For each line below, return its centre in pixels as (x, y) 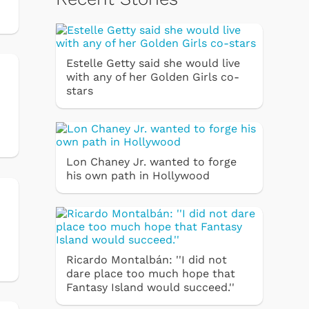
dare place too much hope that (151, 273)
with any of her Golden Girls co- (153, 77)
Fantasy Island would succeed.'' (150, 287)
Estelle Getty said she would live (153, 63)
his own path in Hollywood (138, 175)
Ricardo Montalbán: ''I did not (147, 259)
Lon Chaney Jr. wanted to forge (151, 161)
